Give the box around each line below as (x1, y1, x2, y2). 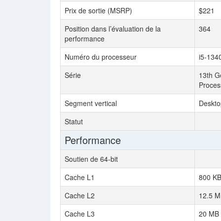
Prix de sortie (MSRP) (65, 5, 132, 15)
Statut (65, 116, 83, 126)
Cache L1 (65, 172, 95, 182)
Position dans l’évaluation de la (65, 24, 161, 34)
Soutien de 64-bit (65, 154, 118, 164)
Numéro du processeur (65, 52, 137, 62)
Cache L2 (65, 190, 95, 200)
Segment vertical (65, 98, 117, 108)
